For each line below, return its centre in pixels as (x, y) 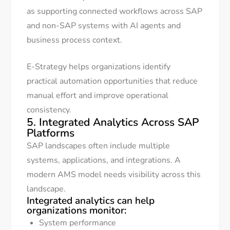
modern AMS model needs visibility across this (114, 175)
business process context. (75, 40)
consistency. (49, 110)
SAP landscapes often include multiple (99, 146)
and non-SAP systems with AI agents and (104, 26)
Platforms (51, 133)
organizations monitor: (77, 211)
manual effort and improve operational (98, 96)
